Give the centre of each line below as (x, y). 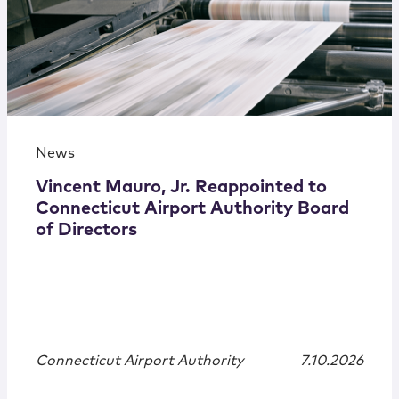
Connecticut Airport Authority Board (192, 209)
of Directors (86, 230)
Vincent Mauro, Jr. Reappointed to (181, 187)
